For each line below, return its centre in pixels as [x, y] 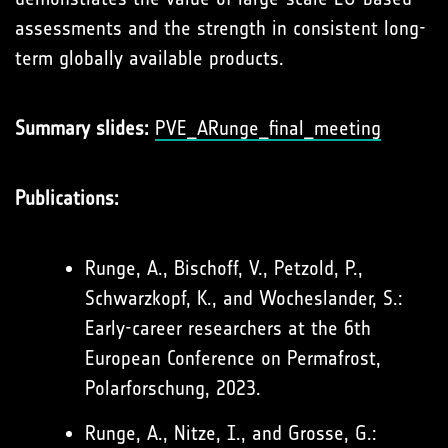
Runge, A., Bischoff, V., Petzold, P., [224, 268]
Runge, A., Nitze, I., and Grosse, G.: [231, 433]
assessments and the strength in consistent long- [220, 28]
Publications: [67, 198]
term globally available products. [149, 58]
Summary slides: [82, 128]
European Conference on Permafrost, [233, 358]
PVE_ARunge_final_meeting [268, 128]
